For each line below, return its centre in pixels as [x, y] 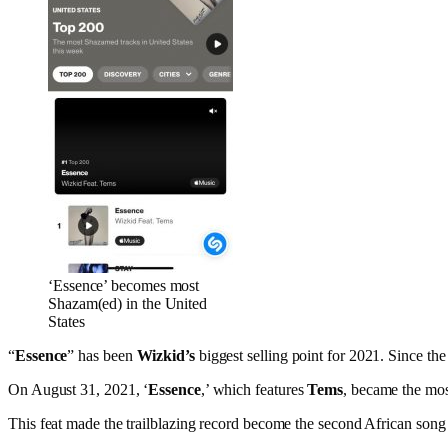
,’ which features [254, 389]
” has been [102, 355]
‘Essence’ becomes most [124, 285]
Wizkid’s [165, 355]
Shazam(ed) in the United [128, 303]
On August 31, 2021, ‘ [78, 389]
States [66, 321]
